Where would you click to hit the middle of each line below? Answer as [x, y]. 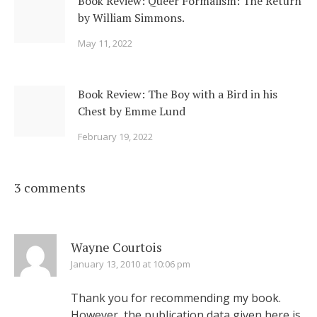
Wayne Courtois [116, 247]
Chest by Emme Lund [132, 111]
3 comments [50, 188]
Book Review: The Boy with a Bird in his [178, 94]
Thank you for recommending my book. [176, 298]
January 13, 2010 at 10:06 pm [131, 264]
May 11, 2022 [105, 43]
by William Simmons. [131, 18]
